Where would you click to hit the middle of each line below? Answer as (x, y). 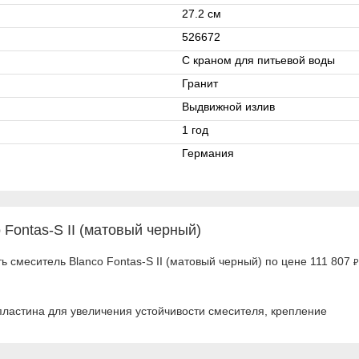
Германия (208, 153)
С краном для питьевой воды (258, 60)
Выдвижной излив (228, 107)
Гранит (200, 83)
